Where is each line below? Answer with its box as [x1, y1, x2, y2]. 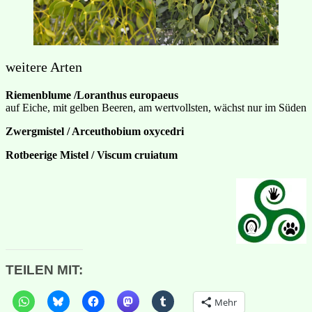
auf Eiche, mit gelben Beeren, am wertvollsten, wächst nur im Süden [6, 102, 306, 114]
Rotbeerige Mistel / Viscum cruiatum [6, 149, 178, 162]
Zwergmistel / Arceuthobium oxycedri [6, 125, 184, 138]
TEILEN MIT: [6, 263, 83, 278]
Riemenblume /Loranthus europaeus [6, 89, 178, 102]
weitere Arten [6, 59, 82, 75]
